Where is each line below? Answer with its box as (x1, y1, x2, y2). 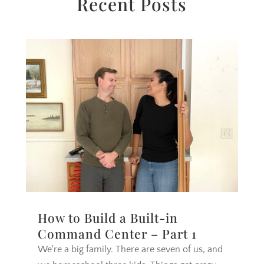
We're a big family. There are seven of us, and (37, 244, 223, 255)
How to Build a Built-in (37, 209, 178, 226)
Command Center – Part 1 (37, 225, 197, 242)
